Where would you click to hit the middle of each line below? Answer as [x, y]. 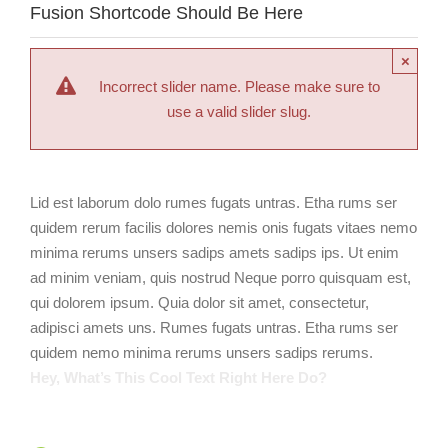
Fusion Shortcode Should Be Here [166, 13]
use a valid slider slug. [239, 111]
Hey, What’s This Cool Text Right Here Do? [178, 377]
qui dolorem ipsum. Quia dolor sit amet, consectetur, [199, 302]
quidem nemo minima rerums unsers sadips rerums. [201, 352]
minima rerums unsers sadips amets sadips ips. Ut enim [214, 252]
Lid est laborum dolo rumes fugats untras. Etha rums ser [213, 202]
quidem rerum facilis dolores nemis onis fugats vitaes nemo [223, 227]
